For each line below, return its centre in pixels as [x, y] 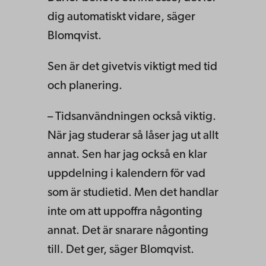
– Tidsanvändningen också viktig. [132, 117]
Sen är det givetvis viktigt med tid [132, 67]
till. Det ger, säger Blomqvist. [121, 250]
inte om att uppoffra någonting [125, 212]
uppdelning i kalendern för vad [126, 174]
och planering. [85, 86]
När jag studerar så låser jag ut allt [133, 136]
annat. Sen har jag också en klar [127, 155]
